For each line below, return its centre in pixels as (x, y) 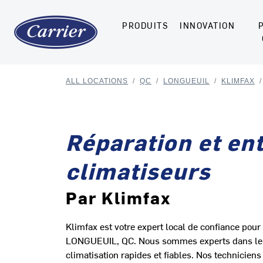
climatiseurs (138, 170)
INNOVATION (207, 26)
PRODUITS (145, 26)
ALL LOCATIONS (97, 81)
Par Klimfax (119, 197)
